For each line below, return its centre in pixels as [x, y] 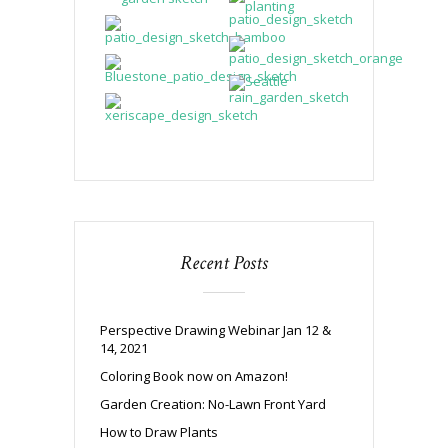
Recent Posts [224, 262]
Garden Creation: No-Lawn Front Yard [213, 403]
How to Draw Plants [159, 431]
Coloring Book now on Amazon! [194, 375]
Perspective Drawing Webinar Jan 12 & [215, 329]
